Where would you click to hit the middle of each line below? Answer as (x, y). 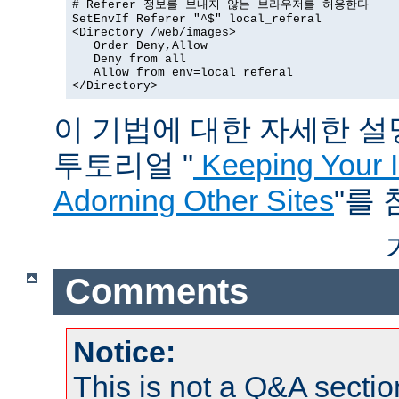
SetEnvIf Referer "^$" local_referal (197, 19)
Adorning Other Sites (194, 200)
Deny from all (129, 59)
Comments (156, 292)
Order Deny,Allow (140, 45)
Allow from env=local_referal (183, 72)
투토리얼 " (123, 164)
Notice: (124, 351)
